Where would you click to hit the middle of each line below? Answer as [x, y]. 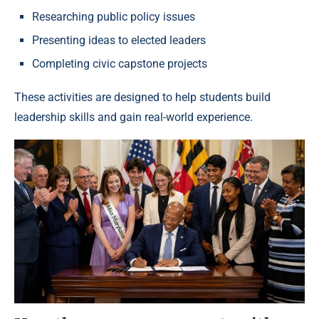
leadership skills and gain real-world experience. [134, 117]
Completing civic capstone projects [120, 64]
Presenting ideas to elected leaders [119, 41]
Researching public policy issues [114, 17]
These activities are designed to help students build [142, 98]
